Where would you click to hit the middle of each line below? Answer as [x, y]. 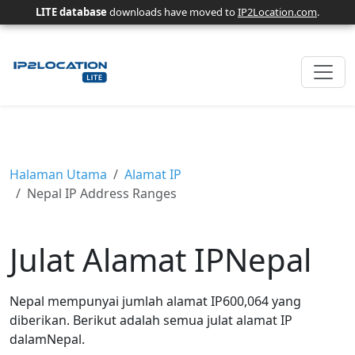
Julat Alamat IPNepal [160, 260]
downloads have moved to [172, 12]
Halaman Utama [58, 174]
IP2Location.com [277, 12]
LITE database [71, 12]
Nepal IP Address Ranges [102, 193]
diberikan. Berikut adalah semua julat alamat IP [151, 320]
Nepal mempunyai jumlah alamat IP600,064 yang [155, 301]
